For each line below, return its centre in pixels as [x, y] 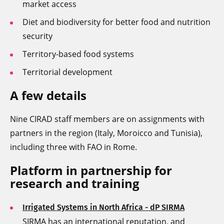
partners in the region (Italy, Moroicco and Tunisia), [106, 133]
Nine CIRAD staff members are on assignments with [107, 119]
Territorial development [67, 72]
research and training [75, 183]
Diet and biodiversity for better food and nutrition [116, 22]
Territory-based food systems [78, 54]
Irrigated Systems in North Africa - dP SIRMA [103, 207]
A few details [48, 95]
